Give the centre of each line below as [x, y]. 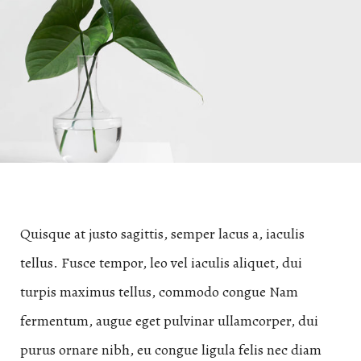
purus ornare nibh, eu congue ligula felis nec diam [171, 349]
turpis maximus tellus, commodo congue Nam [159, 291]
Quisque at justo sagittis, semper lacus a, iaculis [162, 233]
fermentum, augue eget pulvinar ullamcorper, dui [169, 320]
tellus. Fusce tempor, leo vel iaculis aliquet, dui [161, 262]
